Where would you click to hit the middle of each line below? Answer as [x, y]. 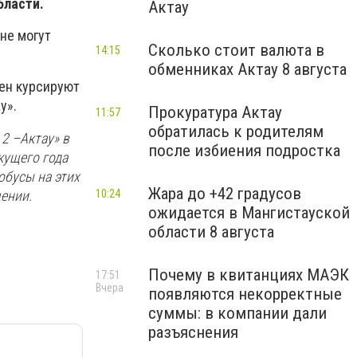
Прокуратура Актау [215, 112]
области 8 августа [211, 232]
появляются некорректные [245, 294]
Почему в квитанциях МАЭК [249, 275]
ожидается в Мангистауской [249, 213]
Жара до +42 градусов [225, 194]
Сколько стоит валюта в [236, 50]
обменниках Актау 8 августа [247, 69]
